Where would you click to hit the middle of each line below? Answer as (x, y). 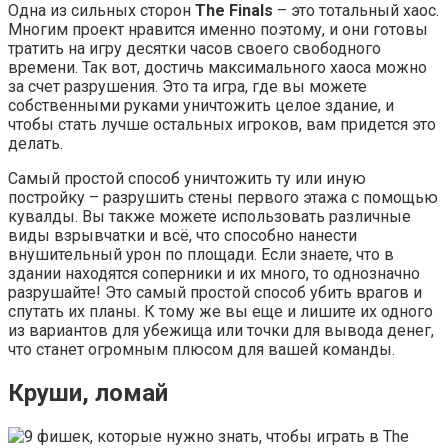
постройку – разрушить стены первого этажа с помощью (223, 198)
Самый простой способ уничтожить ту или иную (187, 179)
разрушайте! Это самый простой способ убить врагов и (215, 293)
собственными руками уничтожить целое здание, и (201, 106)
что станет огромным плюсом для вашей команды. (201, 350)
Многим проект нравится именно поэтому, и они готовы (218, 30)
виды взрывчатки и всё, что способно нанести (182, 236)
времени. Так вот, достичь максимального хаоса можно (217, 68)
